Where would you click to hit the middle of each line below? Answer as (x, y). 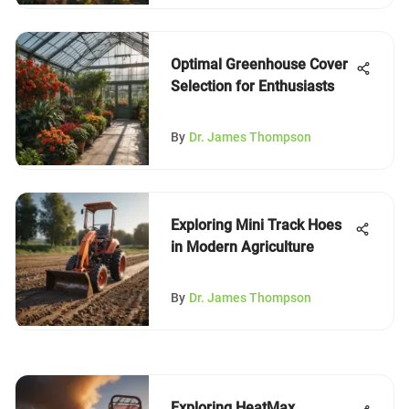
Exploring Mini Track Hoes (256, 225)
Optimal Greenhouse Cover (259, 64)
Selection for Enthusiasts (252, 86)
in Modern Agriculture (242, 247)
